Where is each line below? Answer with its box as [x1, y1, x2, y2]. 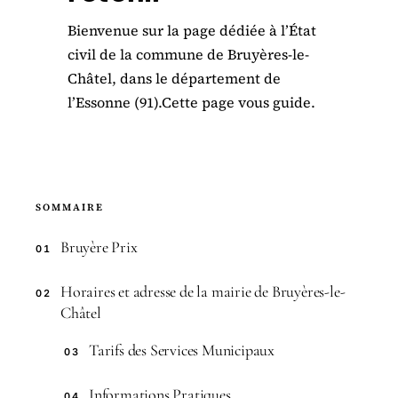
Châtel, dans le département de [68, 68, 281, 88]
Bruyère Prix [60, 237, 138, 257]
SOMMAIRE [36, 201, 104, 214]
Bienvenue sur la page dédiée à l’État [68, 20, 316, 40]
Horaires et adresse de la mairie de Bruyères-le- [60, 282, 346, 301]
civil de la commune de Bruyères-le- [68, 44, 309, 64]
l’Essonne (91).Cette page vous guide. [68, 92, 315, 112]
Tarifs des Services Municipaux [89, 340, 275, 360]
